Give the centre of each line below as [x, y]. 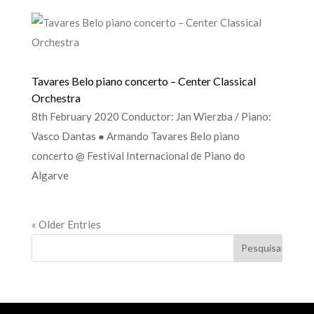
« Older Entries [66, 224]
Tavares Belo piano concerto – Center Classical [143, 81]
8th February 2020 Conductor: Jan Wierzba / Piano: [151, 116]
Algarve [50, 175]
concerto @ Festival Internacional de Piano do [138, 155]
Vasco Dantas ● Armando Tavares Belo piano [135, 136]
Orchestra [56, 97]
